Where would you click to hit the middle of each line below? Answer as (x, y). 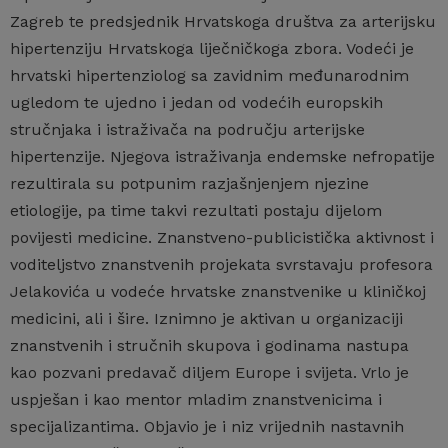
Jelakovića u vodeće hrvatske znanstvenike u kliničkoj (218, 291)
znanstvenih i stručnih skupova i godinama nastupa (209, 345)
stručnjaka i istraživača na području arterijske (187, 129)
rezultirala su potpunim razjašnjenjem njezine (189, 183)
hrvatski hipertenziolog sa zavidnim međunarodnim (209, 75)
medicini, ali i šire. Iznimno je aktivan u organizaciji (206, 318)
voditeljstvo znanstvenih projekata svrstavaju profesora (221, 264)
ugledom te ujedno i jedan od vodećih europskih (196, 102)
